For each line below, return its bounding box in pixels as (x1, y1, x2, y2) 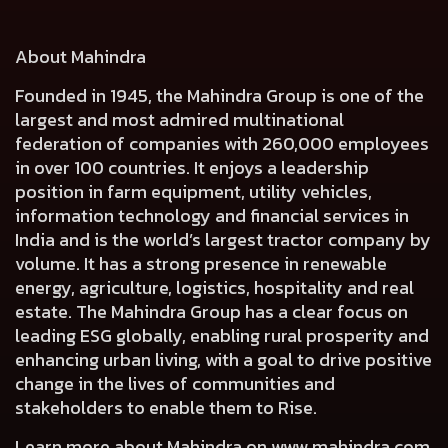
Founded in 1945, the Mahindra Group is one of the (15, 82, 424, 109)
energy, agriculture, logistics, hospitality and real (15, 274, 414, 301)
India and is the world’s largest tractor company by (15, 226, 431, 253)
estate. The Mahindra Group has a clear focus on (15, 298, 408, 325)
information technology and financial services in (15, 202, 409, 229)
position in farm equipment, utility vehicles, (15, 178, 372, 205)
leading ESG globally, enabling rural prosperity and (15, 322, 429, 349)
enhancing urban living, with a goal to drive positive (15, 346, 432, 373)
